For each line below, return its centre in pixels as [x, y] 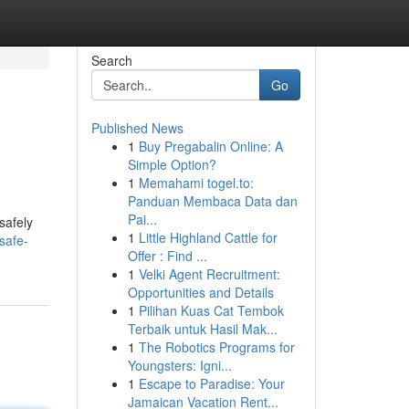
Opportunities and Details [200, 292]
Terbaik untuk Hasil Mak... [202, 329]
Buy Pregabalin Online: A [210, 146]
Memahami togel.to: [196, 183]
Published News [137, 128]
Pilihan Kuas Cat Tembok [211, 310]
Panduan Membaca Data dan [212, 201]
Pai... [142, 219]
